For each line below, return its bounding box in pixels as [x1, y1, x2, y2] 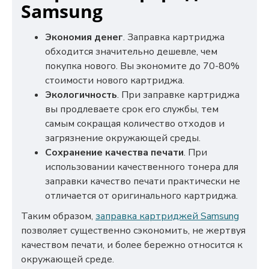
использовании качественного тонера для [45, 160, 238, 174]
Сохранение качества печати [45, 146, 184, 159]
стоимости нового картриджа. [45, 74, 184, 87]
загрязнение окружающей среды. [45, 131, 201, 145]
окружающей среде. [21, 253, 114, 266]
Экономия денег [45, 31, 123, 44]
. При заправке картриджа [117, 88, 240, 101]
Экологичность [45, 88, 117, 101]
